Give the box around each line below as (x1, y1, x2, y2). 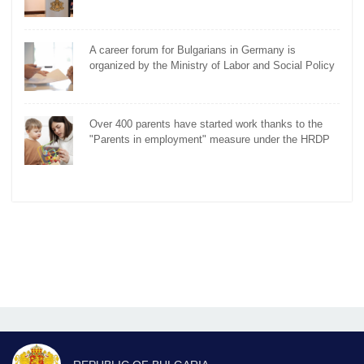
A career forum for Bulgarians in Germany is (89, 44, 296, 57)
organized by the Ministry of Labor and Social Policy (89, 59, 335, 72)
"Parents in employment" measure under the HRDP (89, 133, 330, 146)
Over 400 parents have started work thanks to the (89, 118, 323, 131)
